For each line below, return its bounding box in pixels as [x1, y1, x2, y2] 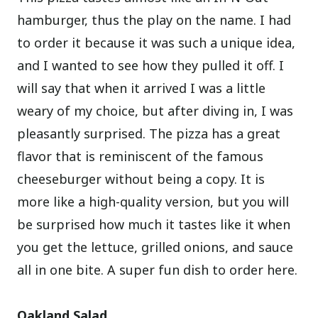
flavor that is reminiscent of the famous [17, 147, 264, 165]
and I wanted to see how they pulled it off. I [17, 56, 285, 74]
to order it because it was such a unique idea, [17, 33, 296, 51]
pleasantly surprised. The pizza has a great [17, 124, 281, 142]
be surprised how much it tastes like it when [17, 215, 291, 233]
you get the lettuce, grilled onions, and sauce [17, 238, 294, 256]
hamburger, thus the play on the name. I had [17, 11, 292, 28]
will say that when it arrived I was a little [17, 79, 266, 97]
